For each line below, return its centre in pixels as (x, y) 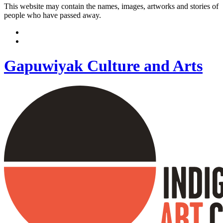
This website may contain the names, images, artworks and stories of (111, 6)
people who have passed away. (53, 15)
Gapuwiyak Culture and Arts (103, 65)
